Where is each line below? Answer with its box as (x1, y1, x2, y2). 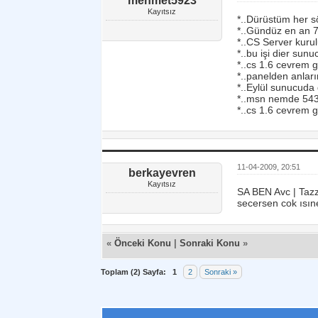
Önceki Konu (114, 238, 171, 248)
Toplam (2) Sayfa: (101, 268, 166, 276)
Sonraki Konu (180, 238, 240, 248)
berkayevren (128, 167, 196, 179)
